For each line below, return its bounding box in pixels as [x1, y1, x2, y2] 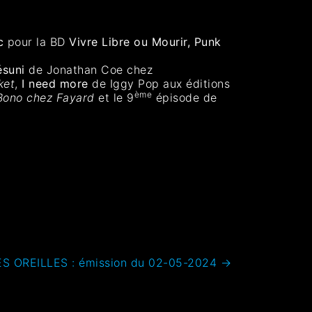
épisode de [152, 90, 217, 104]
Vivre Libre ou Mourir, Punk [69, 34, 221, 49]
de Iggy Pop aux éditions [88, 76, 231, 91]
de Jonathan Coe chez [24, 62, 153, 77]
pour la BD [3, 34, 70, 49]
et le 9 [94, 90, 134, 104]
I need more [22, 76, 88, 91]
